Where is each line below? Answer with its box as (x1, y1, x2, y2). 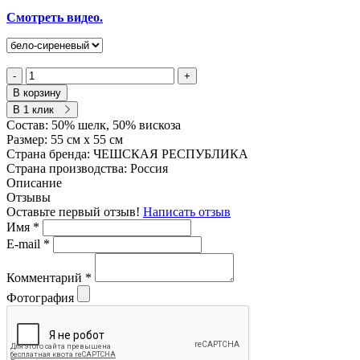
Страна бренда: (6, 146, 93, 161)
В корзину (13, 86, 61, 99)
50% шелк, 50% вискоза (51, 117, 181, 132)
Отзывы (6, 190, 51, 204)
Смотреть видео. (6, 10, 103, 24)
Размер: (6, 132, 51, 146)
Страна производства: (6, 161, 130, 175)
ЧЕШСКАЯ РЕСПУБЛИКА (93, 146, 248, 161)
